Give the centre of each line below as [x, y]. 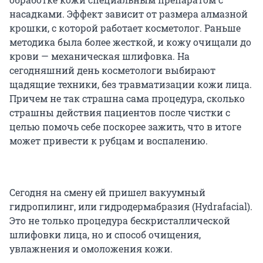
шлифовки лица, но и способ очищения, [105, 234]
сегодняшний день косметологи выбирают [112, 70]
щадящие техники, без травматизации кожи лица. [131, 84]
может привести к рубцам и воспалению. [109, 140]
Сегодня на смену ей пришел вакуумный [107, 192]
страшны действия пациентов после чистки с [120, 112]
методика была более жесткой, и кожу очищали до [130, 42]
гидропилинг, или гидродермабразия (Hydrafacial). [131, 206]
